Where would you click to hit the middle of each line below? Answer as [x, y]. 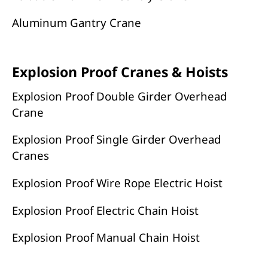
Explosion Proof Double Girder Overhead [119, 96]
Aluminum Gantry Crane [76, 23]
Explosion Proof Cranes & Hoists [120, 72]
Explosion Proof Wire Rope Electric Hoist [117, 183]
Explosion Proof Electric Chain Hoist [105, 210]
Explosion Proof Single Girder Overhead [116, 139]
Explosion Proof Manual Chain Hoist [106, 237]
